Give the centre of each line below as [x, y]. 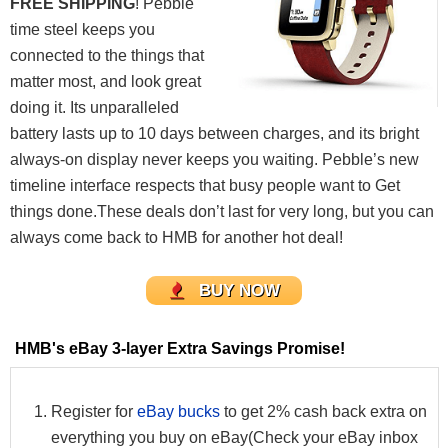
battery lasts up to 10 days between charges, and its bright [214, 134]
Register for [94, 411]
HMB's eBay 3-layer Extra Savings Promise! [180, 348]
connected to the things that [107, 56]
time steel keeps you [82, 30]
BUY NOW [239, 290]
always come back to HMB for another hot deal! [176, 238]
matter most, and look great [105, 82]
